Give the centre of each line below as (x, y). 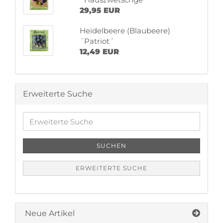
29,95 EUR (100, 10)
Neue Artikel (49, 213)
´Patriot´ (97, 41)
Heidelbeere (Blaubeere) (125, 31)
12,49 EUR (99, 52)
